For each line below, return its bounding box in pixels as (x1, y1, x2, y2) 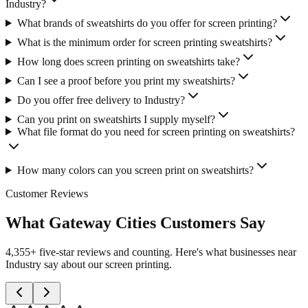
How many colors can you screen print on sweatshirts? (16, 164, 254, 176)
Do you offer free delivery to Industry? (16, 93, 185, 106)
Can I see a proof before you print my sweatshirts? (16, 74, 235, 87)
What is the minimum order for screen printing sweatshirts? (16, 36, 272, 48)
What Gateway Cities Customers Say (5, 213, 265, 232)
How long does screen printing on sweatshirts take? (16, 55, 240, 67)
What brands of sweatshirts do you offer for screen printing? (16, 16, 277, 29)
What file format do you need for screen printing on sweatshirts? (16, 125, 295, 137)
